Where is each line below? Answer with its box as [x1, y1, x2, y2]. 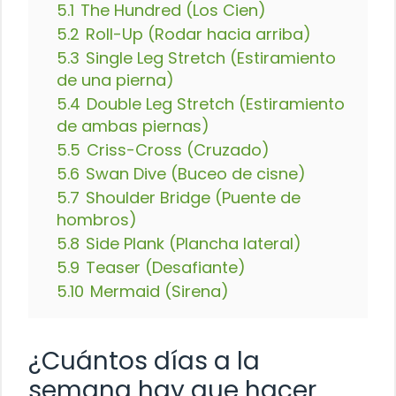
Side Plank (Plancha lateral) [86, 232, 301, 255]
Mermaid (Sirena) [90, 279, 229, 302]
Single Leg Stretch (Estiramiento [86, 46, 336, 69]
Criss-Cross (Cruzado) [87, 138, 270, 161]
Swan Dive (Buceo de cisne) [86, 162, 306, 185]
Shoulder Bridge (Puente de [86, 186, 301, 209]
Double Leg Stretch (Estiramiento [87, 92, 345, 115]
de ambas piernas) [57, 114, 209, 137]
